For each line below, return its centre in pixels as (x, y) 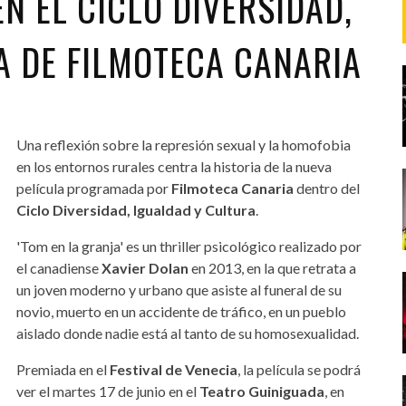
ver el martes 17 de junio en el (106, 391)
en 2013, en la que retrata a (272, 267)
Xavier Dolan (143, 267)
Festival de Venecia (172, 369)
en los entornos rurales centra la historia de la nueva (174, 166)
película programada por (92, 188)
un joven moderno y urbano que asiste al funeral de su (179, 289)
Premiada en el (61, 369)
